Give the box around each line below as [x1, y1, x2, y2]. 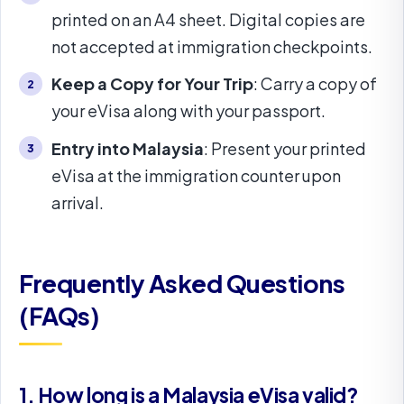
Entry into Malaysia [51, 137, 204, 159]
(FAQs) [19, 299, 99, 331]
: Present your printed [204, 137, 366, 159]
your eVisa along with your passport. [51, 100, 326, 122]
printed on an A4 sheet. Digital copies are [51, 9, 365, 31]
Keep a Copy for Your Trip [51, 73, 253, 95]
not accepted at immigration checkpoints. [51, 36, 372, 58]
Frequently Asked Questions [19, 267, 345, 298]
